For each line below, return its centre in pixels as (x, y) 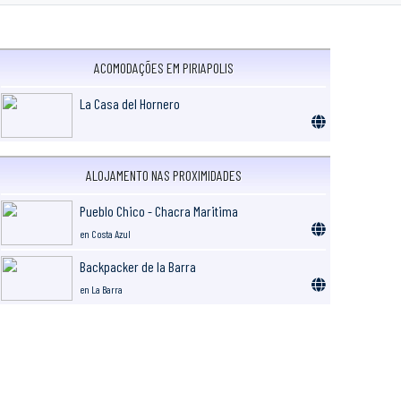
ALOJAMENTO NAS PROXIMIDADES (163, 175)
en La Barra (102, 289)
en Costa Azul (106, 233)
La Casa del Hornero (130, 103)
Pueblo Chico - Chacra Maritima (159, 210)
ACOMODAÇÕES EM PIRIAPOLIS (163, 67)
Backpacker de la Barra (138, 266)
